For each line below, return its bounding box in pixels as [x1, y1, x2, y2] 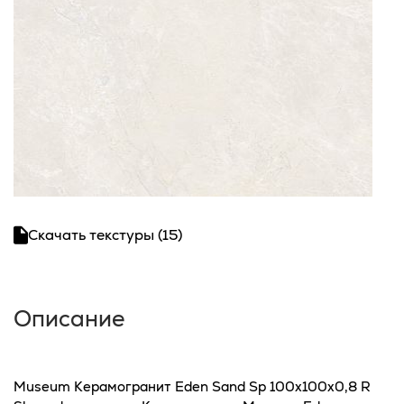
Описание [14, 303, 125, 333]
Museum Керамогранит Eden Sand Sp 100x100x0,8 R [14, 377, 371, 395]
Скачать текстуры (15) [28, 225, 182, 244]
